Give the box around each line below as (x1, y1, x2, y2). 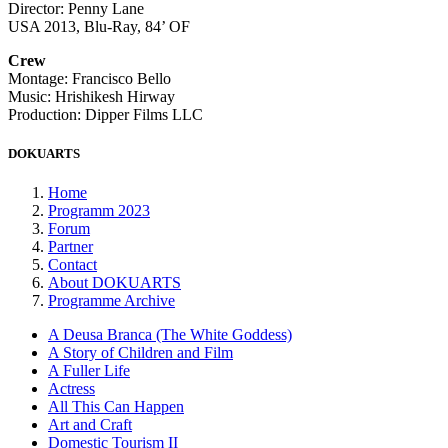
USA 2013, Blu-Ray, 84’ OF (8, 17, 190, 35)
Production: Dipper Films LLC (8, 105, 203, 123)
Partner (48, 237, 93, 255)
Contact (48, 255, 97, 273)
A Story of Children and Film (48, 343, 233, 361)
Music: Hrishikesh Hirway (8, 87, 175, 105)
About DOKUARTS (48, 273, 181, 291)
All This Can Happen (48, 397, 184, 415)
